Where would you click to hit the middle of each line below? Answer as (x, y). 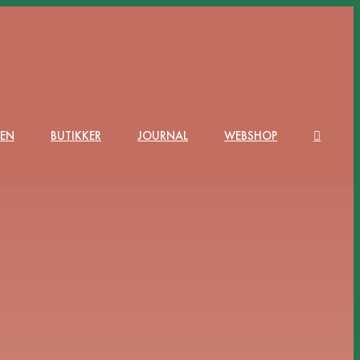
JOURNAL (163, 135)
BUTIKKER (76, 135)
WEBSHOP (251, 135)
